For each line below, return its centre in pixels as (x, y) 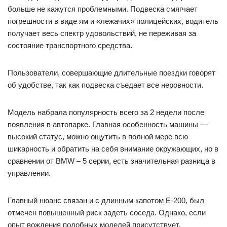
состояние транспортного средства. (70, 45)
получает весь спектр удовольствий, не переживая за (102, 33)
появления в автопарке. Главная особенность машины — (108, 124)
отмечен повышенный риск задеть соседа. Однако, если (107, 213)
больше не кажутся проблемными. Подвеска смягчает (103, 9)
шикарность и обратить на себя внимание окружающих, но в (113, 149)
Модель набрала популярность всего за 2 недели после (106, 112)
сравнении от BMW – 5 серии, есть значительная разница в (111, 161)
